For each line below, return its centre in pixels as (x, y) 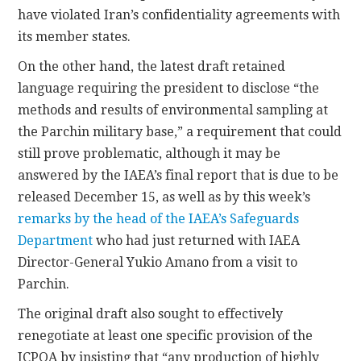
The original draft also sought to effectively (151, 313)
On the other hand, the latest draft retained (152, 66)
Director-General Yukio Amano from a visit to (158, 262)
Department (56, 240)
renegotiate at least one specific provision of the (166, 335)
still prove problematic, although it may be (149, 153)
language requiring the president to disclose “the (169, 88)
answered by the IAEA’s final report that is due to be (178, 175)
